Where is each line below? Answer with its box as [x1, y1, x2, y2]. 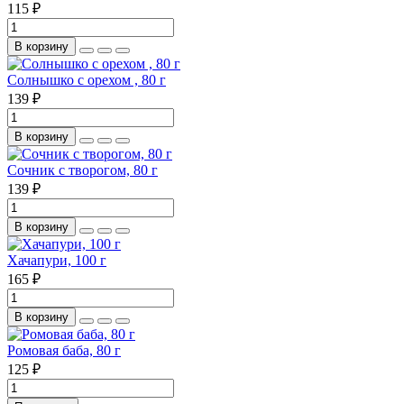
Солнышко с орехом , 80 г [7, 71, 166, 87]
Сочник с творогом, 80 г [7, 161, 158, 178]
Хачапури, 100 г [7, 252, 106, 268]
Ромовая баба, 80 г [7, 342, 121, 358]
